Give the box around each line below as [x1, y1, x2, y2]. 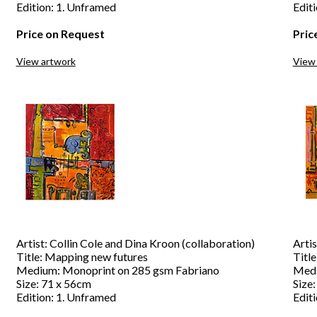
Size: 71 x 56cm [16, 277, 91, 290]
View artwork [16, 55, 76, 67]
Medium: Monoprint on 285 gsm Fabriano [16, 263, 219, 277]
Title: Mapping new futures [16, 250, 148, 263]
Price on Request [16, 27, 105, 40]
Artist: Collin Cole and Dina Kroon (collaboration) [16, 236, 255, 250]
